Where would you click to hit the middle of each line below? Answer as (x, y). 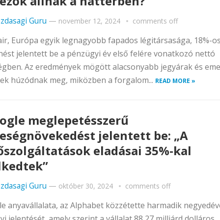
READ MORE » (175, 81)
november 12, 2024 (89, 21)
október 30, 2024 (86, 186)
